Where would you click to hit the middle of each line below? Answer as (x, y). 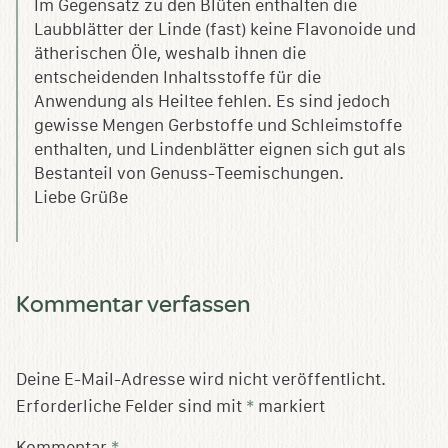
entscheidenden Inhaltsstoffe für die (177, 77)
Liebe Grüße (81, 197)
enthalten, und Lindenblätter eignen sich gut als (220, 149)
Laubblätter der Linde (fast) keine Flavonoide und (225, 29)
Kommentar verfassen (133, 302)
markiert (289, 406)
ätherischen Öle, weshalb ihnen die (170, 53)
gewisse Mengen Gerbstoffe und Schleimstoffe (218, 125)
